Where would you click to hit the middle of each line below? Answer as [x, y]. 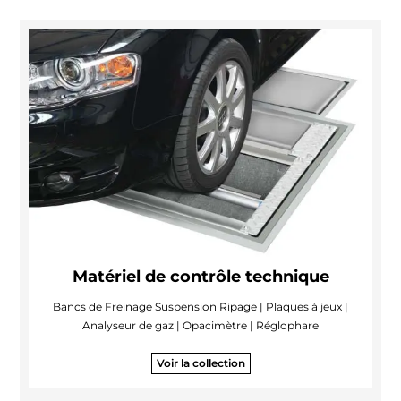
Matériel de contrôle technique [200, 277]
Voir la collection [200, 363]
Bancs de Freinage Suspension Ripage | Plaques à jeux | [200, 307]
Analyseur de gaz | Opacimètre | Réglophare [200, 326]
